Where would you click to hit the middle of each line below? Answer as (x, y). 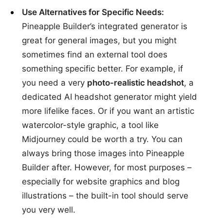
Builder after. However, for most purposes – (107, 168)
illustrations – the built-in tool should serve (105, 196)
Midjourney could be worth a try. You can (102, 139)
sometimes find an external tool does (95, 55)
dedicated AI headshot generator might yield (109, 97)
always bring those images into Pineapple (103, 154)
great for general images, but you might (99, 41)
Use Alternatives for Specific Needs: (93, 12)
